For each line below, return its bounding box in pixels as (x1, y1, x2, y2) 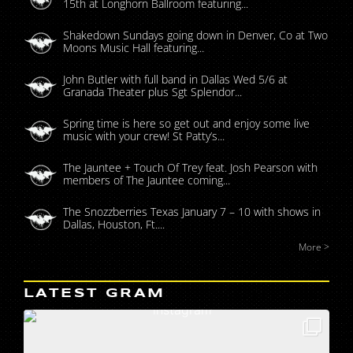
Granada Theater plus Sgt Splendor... (63, 84, 242, 100)
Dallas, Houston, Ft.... (63, 217, 165, 232)
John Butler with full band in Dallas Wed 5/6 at (63, 72, 288, 87)
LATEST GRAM (24, 287, 165, 299)
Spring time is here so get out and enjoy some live (63, 116, 310, 132)
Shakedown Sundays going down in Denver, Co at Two (63, 28, 328, 43)
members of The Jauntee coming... (63, 173, 230, 188)
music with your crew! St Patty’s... (63, 128, 225, 144)
